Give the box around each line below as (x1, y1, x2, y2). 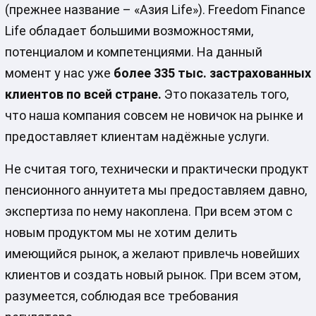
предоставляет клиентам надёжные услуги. (4, 128, 269, 144)
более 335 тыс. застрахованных (110, 65, 311, 80)
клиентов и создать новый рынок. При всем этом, (4, 267, 300, 282)
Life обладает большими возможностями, (4, 23, 253, 38)
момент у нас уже (4, 65, 111, 80)
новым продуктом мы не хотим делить (4, 224, 237, 240)
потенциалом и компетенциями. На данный (4, 44, 262, 59)
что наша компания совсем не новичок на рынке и (4, 107, 303, 123)
